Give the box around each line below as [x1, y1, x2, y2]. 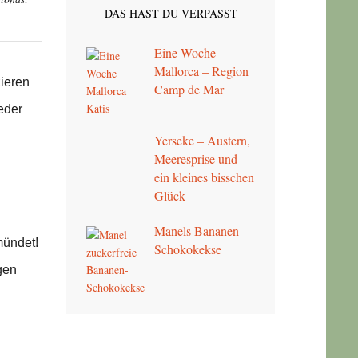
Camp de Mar [154, 80, 225, 97]
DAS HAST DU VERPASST [104, 5, 237, 21]
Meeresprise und [154, 150, 238, 168]
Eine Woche [154, 43, 217, 61]
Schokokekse [154, 241, 222, 258]
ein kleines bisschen [154, 169, 255, 186]
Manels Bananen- [154, 222, 244, 240]
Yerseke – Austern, [154, 132, 251, 149]
